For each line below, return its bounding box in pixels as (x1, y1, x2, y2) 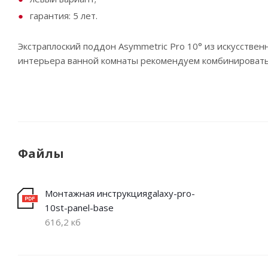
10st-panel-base (45, 202, 114, 214)
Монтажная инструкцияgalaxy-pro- (45, 187, 195, 199)
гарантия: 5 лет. (30, 10, 98, 22)
